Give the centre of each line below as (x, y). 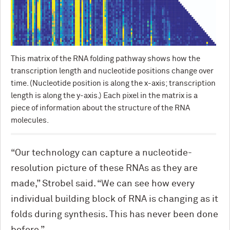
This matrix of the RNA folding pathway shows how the (106, 59)
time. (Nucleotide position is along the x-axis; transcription (113, 83)
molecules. (30, 120)
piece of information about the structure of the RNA (100, 108)
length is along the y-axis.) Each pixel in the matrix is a (104, 96)
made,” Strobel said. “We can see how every (103, 184)
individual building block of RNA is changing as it (114, 199)
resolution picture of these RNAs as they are (104, 168)
